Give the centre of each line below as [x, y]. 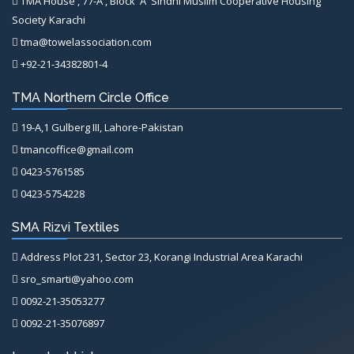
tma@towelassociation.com [85, 41]
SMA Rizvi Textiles [66, 227]
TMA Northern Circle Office [90, 97]
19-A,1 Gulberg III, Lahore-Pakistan [101, 127]
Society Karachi [49, 19]
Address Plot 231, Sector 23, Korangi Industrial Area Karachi [160, 256]
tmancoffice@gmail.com [76, 149]
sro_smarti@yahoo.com [76, 279]
